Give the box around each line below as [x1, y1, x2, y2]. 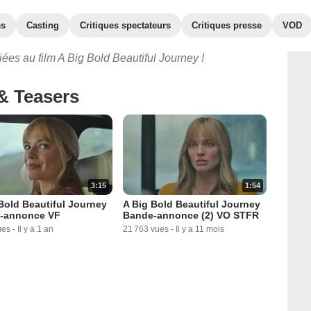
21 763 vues [123, 224, 169, 235]
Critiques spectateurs [80, 20, 171, 31]
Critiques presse [192, 20, 262, 31]
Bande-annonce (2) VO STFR [123, 210, 260, 221]
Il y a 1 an [17, 224, 53, 235]
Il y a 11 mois [176, 224, 225, 235]
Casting [26, 20, 59, 31]
